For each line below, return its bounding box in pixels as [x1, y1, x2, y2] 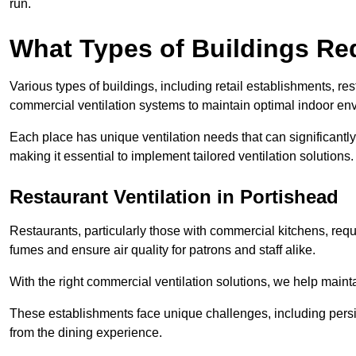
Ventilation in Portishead [108, 186, 339, 208]
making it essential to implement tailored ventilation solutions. [10, 149, 354, 164]
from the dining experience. [10, 326, 165, 340]
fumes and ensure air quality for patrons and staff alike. [10, 243, 319, 257]
